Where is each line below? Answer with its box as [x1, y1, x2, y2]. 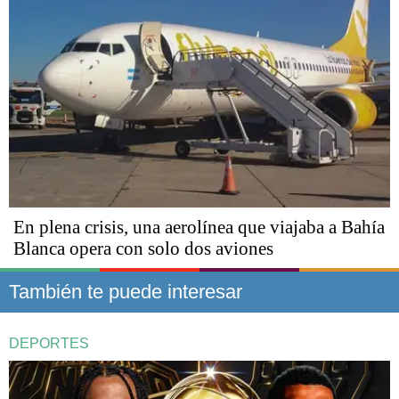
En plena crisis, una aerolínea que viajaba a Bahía [13, 216, 385, 239]
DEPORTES [9, 336, 89, 352]
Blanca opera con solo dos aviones [13, 238, 273, 260]
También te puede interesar [9, 281, 242, 304]
